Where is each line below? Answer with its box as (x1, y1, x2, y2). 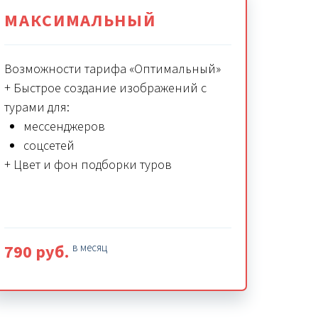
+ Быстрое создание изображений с (4, 79, 207, 98)
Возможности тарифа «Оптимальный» (4, 60, 221, 79)
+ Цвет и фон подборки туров (4, 156, 172, 175)
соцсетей (23, 137, 75, 155)
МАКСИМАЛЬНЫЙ (4, 9, 156, 34)
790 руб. (4, 240, 73, 265)
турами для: (4, 99, 70, 117)
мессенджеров (23, 118, 106, 136)
